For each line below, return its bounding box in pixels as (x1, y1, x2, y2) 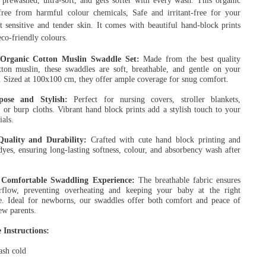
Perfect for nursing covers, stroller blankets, (67, 94, 241, 104)
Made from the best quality (139, 54, 241, 64)
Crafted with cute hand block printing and (90, 135, 241, 144)
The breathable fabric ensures (134, 175, 241, 185)
